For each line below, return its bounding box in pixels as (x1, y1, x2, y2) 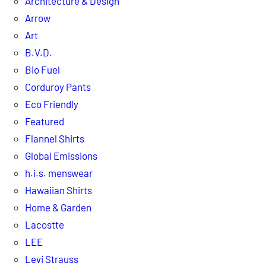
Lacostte (24, 218, 64, 230)
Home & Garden (24, 201, 91, 213)
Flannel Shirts (24, 132, 84, 144)
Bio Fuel (24, 63, 60, 75)
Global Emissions (24, 149, 97, 161)
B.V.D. (24, 46, 52, 58)
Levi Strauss (24, 252, 78, 265)
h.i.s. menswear (24, 166, 93, 179)
